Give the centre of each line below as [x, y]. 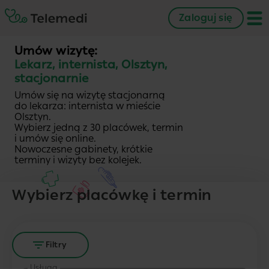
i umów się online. [55, 138]
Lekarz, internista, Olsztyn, [91, 64]
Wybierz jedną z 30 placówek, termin [99, 127]
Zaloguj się [206, 18]
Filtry [56, 245]
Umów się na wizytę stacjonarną [90, 95]
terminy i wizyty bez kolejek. [78, 160]
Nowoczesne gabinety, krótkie [83, 149]
